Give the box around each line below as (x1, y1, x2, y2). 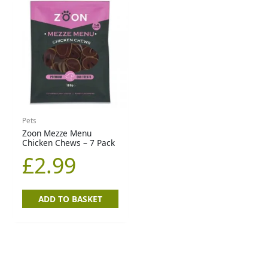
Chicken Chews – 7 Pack (22, 136, 115, 148)
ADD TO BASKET (38, 193, 103, 205)
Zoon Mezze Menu (22, 127, 92, 139)
